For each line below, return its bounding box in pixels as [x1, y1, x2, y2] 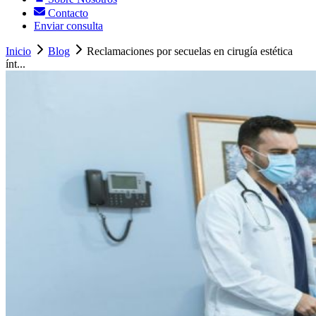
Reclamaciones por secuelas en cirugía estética [87, 45, 293, 58]
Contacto [45, 7, 88, 20]
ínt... [6, 58, 25, 71]
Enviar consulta [34, 20, 103, 32]
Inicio [6, 45, 31, 58]
